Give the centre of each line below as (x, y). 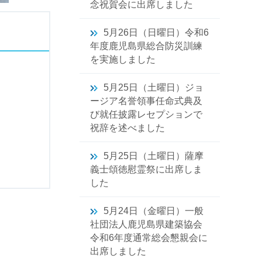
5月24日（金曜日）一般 (154, 211)
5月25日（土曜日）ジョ (154, 87)
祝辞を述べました (127, 128)
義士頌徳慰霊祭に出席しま (146, 169)
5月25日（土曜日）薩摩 (154, 156)
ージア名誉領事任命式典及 (146, 101)
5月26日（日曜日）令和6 (156, 32)
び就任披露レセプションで (146, 114)
